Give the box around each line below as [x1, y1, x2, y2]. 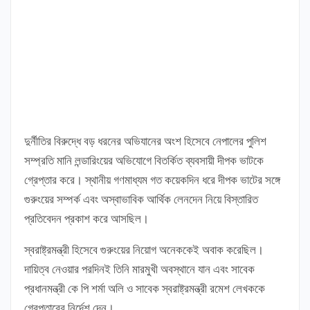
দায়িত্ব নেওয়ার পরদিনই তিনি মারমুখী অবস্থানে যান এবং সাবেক [24, 262, 255, 277]
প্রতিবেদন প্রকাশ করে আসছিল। [24, 212, 149, 226]
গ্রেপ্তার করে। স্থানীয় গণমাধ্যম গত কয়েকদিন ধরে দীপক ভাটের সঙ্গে [24, 173, 280, 188]
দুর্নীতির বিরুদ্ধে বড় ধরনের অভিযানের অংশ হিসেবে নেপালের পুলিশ [24, 134, 266, 149]
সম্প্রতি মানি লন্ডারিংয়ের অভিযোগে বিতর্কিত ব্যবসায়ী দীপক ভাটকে [24, 154, 264, 168]
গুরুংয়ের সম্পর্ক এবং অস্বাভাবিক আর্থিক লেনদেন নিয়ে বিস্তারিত [24, 192, 258, 207]
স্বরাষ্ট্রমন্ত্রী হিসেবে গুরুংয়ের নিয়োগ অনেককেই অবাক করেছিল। [24, 243, 264, 257]
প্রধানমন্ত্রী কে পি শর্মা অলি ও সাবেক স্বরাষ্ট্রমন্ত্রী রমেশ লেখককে [24, 282, 265, 296]
